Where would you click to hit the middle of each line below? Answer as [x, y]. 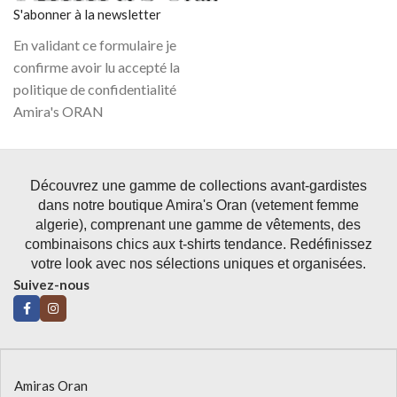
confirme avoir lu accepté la [97, 67]
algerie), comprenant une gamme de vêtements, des [198, 225]
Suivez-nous [51, 285]
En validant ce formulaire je [95, 45]
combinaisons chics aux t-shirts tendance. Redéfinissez [198, 245]
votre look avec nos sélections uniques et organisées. [198, 264]
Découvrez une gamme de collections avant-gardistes [198, 186]
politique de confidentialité [95, 90]
